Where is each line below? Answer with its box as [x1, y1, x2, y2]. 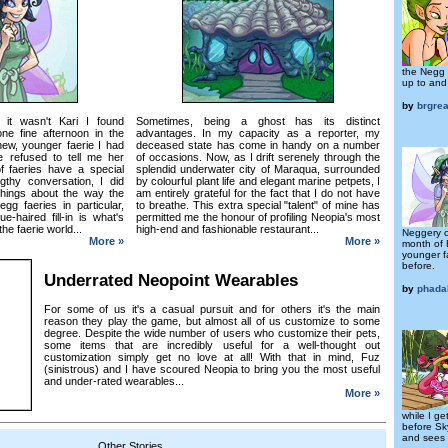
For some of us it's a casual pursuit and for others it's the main [44, 302, 380, 315]
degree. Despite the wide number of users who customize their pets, [44, 326, 380, 339]
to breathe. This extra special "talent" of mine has [136, 198, 380, 211]
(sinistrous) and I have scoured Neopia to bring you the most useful [44, 362, 380, 375]
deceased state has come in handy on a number [136, 138, 380, 151]
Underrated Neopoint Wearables [44, 269, 298, 290]
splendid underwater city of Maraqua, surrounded [136, 162, 380, 175]
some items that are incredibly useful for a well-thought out [44, 338, 380, 351]
